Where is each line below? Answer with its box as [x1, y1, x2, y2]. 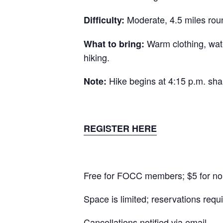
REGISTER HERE [84, 122, 157, 135]
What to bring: [84, 37, 147, 50]
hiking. [84, 51, 112, 64]
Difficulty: [84, 13, 127, 26]
